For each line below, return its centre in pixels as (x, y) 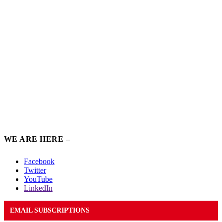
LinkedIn (38, 188)
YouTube (38, 179)
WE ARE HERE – (37, 139)
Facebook (39, 161)
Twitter (35, 170)
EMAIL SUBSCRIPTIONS (50, 210)
